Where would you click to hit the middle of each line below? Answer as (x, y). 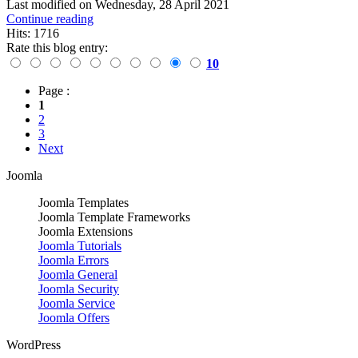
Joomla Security (79, 289)
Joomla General (78, 275)
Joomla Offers (74, 318)
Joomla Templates (84, 203)
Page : (54, 91)
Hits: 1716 (33, 34)
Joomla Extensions (86, 232)
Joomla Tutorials (80, 246)
